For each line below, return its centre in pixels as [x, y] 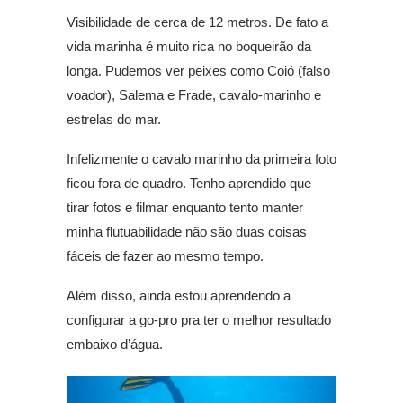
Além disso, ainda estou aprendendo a [179, 295]
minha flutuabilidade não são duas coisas [187, 231]
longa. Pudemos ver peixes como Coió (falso [198, 70]
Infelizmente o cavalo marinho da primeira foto [201, 158]
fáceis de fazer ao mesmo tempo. [165, 255]
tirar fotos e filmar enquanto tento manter [185, 207]
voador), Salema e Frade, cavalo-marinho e [194, 94]
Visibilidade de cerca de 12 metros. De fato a [197, 22]
